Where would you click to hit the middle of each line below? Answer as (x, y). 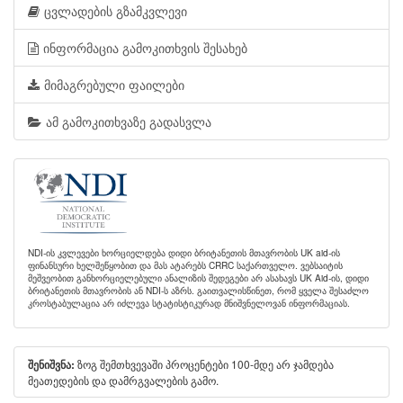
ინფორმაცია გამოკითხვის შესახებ (145, 48)
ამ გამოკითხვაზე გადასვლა (129, 121)
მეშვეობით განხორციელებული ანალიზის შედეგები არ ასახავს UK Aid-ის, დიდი (198, 278)
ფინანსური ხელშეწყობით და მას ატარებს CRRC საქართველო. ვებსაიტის (185, 265)
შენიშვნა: (51, 365)
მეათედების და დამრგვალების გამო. (123, 380)
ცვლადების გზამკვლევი (116, 11)
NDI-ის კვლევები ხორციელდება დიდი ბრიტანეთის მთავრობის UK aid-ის (184, 252)
